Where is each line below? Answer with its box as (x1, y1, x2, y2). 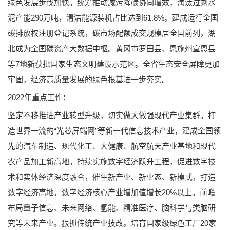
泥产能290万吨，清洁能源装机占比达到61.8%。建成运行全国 (8, 13, 218, 22)
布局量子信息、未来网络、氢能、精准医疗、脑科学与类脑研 (8, 203, 216, 212)
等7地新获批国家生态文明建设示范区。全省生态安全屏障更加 (8, 59, 220, 68)
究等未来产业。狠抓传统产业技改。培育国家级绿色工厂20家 (8, 218, 216, 227)
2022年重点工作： (8, 92, 70, 102)
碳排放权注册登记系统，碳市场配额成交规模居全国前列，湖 (8, 28, 216, 37)
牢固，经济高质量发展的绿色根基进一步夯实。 (8, 74, 169, 84)
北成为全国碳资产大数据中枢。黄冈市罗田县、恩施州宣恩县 (8, 44, 216, 53)
